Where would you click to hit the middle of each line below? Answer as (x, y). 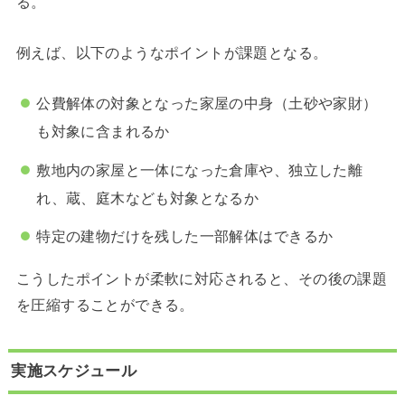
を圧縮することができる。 (105, 304)
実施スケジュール (74, 371)
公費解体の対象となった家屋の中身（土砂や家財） (207, 104)
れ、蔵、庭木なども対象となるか (148, 198)
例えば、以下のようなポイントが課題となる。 (172, 52)
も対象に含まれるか (103, 132)
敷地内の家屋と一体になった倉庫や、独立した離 (200, 170)
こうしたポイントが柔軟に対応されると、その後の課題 (202, 278)
